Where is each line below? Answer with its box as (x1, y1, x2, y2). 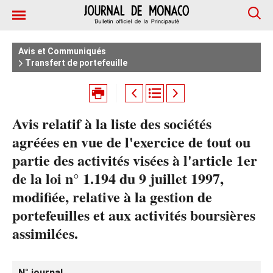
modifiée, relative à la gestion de (12, 186, 212, 207)
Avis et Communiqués (18, 46, 106, 56)
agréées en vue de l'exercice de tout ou (12, 131, 250, 152)
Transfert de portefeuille (23, 58, 127, 68)
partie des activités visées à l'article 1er (12, 149, 257, 171)
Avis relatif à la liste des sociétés (12, 113, 211, 134)
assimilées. (12, 222, 78, 244)
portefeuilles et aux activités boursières (12, 204, 255, 225)
